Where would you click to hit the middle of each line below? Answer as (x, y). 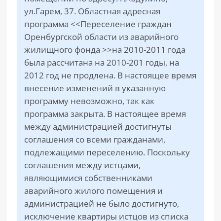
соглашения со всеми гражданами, (95, 139)
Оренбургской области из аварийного (101, 37)
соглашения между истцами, (82, 165)
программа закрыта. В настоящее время (105, 114)
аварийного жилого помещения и (93, 191)
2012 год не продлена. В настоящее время (110, 75)
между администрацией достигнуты (98, 127)
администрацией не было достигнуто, (102, 203)
